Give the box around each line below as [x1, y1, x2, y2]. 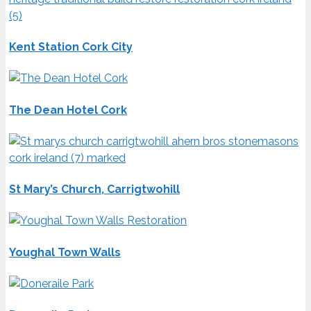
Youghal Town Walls [9, 245, 121, 259]
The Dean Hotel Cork [9, 103, 127, 117]
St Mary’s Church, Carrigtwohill [9, 183, 180, 196]
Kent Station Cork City [9, 40, 133, 54]
